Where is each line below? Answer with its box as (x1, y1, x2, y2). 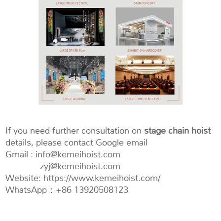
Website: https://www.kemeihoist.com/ (5, 172, 161, 184)
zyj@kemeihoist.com (5, 160, 121, 172)
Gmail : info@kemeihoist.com (5, 148, 121, 160)
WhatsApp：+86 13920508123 (5, 184, 129, 196)
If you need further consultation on (5, 124, 145, 137)
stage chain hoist (144, 124, 211, 137)
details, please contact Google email (5, 136, 148, 148)
